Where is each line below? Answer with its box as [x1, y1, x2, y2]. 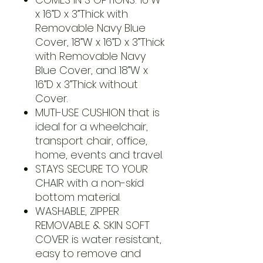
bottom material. [35, 189, 120, 204]
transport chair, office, [35, 133, 147, 148]
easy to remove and [35, 245, 141, 261]
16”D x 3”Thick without [35, 76, 138, 92]
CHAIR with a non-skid [35, 175, 144, 190]
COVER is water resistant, [35, 231, 161, 247]
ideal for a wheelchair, [35, 119, 148, 134]
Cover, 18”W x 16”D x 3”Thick [35, 34, 164, 49]
